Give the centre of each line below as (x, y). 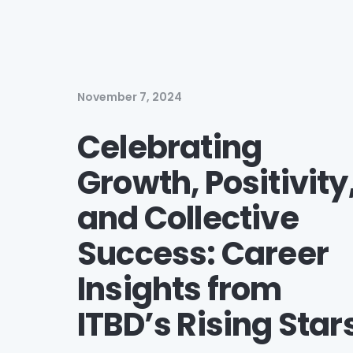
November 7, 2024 (130, 97)
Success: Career (203, 253)
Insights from (180, 289)
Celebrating (170, 147)
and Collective (188, 218)
